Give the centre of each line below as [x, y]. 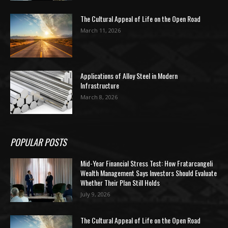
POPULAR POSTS [38, 142]
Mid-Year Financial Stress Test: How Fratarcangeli [147, 163]
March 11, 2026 [101, 30]
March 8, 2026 [99, 97]
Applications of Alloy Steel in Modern [129, 75]
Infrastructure [100, 85]
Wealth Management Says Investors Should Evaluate [149, 173]
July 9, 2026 [95, 194]
